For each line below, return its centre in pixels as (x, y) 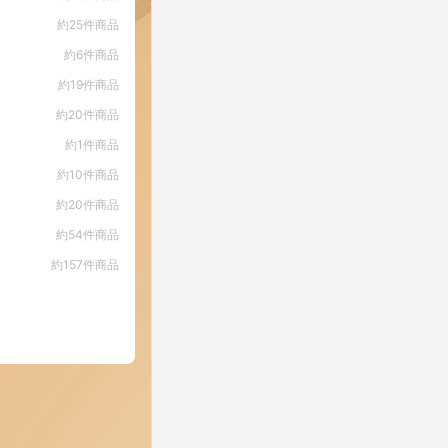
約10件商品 (88, 174)
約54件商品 (87, 234)
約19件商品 (88, 84)
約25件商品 (88, 24)
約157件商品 (85, 264)
